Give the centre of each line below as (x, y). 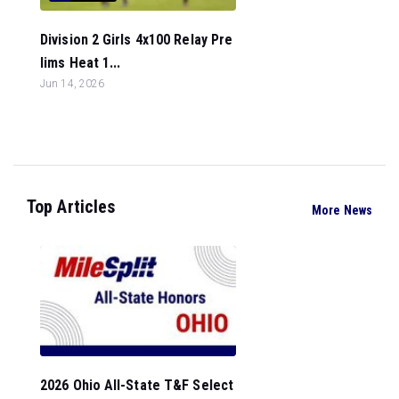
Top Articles (71, 207)
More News (342, 210)
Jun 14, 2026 (73, 84)
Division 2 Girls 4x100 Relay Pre (137, 40)
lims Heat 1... (81, 63)
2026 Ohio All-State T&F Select (137, 385)
